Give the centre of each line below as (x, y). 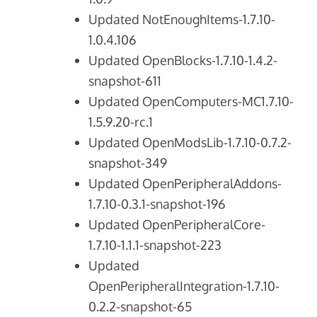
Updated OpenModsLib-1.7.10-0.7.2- (190, 143)
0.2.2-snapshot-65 (140, 307)
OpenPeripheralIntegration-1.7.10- (184, 286)
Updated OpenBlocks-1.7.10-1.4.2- (183, 60)
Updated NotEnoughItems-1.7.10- (182, 19)
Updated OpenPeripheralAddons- (185, 184)
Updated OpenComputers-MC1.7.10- (191, 102)
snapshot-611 (125, 81)
